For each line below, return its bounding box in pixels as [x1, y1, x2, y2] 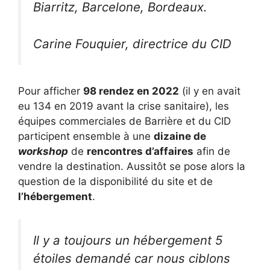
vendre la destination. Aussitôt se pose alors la [18, 160, 245, 172]
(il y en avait [179, 84, 240, 97]
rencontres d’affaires [87, 145, 193, 157]
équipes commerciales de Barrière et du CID [18, 115, 231, 127]
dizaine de [154, 130, 206, 142]
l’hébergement [18, 190, 92, 202]
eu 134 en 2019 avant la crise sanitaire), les [18, 99, 229, 112]
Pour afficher [18, 84, 83, 97]
